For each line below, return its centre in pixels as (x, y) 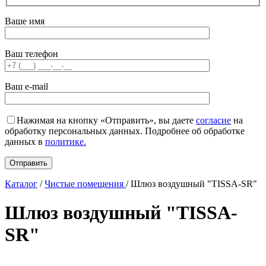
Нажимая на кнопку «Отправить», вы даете (106, 120)
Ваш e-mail (26, 86)
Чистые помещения (85, 183)
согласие (213, 120)
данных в (25, 141)
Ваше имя (25, 21)
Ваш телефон (31, 53)
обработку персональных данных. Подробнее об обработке (125, 131)
